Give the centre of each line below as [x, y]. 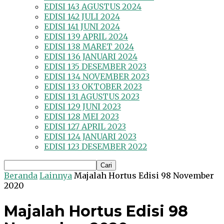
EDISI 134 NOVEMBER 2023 [97, 77]
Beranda [21, 176]
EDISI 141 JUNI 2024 [82, 27]
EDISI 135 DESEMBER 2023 [95, 67]
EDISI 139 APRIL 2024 [86, 37]
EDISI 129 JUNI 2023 [82, 107]
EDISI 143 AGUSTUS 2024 [93, 7]
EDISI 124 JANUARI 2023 [90, 137]
